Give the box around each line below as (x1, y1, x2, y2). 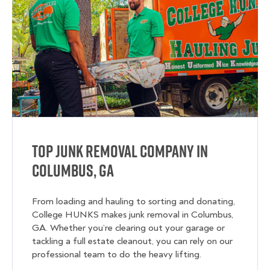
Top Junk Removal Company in (32, 139, 208, 163)
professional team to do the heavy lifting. (32, 248, 201, 261)
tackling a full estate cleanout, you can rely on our (32, 235, 233, 248)
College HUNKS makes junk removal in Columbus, (32, 209, 233, 221)
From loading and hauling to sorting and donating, (32, 195, 235, 208)
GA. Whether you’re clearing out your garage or (32, 222, 225, 234)
